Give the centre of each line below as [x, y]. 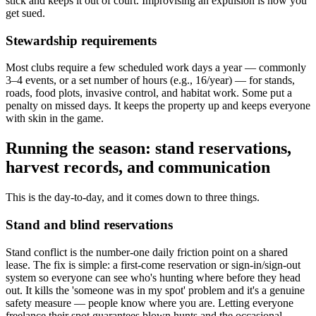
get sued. [25, 13]
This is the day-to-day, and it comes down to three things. [133, 197]
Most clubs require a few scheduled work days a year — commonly [156, 68]
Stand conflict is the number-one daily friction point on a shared [147, 252]
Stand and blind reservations [89, 224]
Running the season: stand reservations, [148, 148]
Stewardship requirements [81, 40]
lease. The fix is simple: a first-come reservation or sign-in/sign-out [153, 265]
